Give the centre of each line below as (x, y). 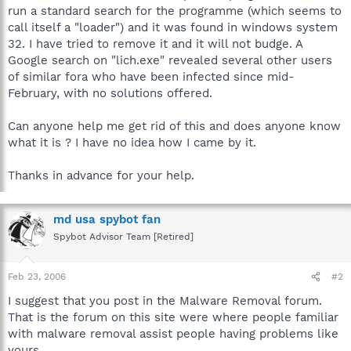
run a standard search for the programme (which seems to (175, 11)
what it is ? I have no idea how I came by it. (132, 142)
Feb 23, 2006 (37, 277)
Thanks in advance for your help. (101, 175)
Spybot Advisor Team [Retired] (123, 236)
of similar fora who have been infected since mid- (151, 76)
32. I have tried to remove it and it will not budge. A (155, 43)
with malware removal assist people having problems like (173, 334)
